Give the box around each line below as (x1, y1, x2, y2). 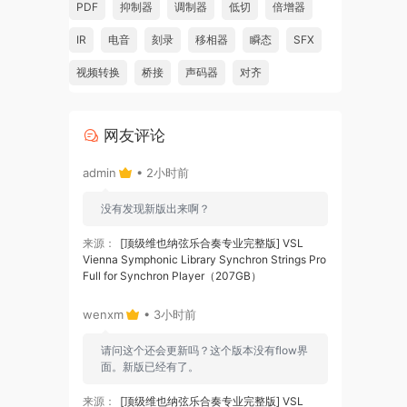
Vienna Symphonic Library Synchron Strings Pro (83, 252, 326, 266)
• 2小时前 (133, 164, 189, 180)
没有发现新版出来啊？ (101, 201, 210, 215)
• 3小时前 (140, 306, 196, 322)
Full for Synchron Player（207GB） (83, 268, 262, 283)
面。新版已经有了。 (101, 359, 199, 373)
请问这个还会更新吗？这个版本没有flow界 (101, 342, 308, 357)
